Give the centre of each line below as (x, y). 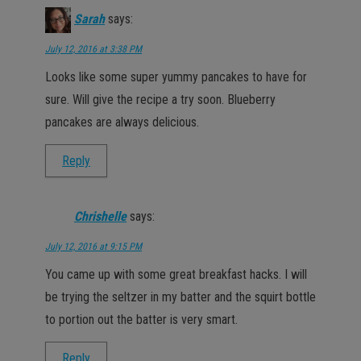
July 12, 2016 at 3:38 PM (93, 49)
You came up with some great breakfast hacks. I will (176, 274)
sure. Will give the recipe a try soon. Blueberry (160, 99)
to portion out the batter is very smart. (141, 319)
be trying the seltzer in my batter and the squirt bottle (180, 297)
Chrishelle (100, 216)
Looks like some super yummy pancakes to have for (176, 77)
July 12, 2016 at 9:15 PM (93, 246)
